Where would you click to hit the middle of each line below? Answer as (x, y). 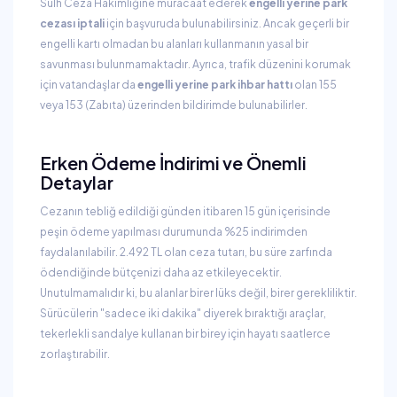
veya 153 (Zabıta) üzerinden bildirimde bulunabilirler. (174, 105)
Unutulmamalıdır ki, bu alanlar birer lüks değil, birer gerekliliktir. (198, 293)
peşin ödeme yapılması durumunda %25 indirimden (174, 232)
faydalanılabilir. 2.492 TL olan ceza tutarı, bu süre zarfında (186, 252)
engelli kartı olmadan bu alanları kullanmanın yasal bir (174, 44)
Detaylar (77, 182)
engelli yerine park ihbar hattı (215, 85)
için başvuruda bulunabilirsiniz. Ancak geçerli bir (227, 23)
